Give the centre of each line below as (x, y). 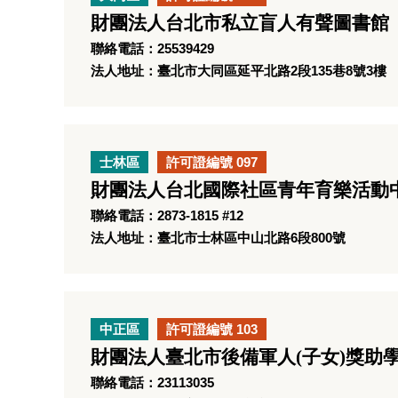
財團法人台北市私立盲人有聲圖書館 (240, 23)
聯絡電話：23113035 (152, 382)
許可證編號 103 (212, 329)
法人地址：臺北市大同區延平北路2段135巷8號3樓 (239, 71)
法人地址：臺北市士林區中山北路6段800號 (218, 238)
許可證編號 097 (212, 162)
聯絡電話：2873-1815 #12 (167, 215)
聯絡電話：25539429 (152, 48)
